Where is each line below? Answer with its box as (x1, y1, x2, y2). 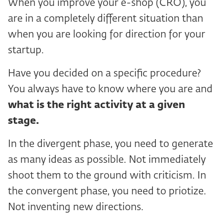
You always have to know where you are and (8, 84, 213, 94)
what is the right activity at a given (8, 100, 185, 110)
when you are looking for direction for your (8, 30, 205, 39)
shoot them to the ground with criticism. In (8, 171, 206, 181)
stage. (8, 116, 39, 126)
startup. (8, 45, 44, 55)
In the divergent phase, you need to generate (8, 139, 213, 149)
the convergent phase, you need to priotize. (8, 186, 206, 196)
